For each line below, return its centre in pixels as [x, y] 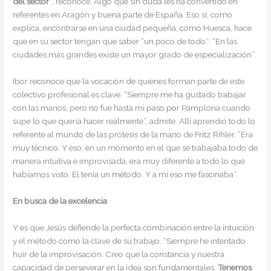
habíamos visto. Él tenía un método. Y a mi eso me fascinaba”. [126, 174]
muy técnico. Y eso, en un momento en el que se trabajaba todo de [135, 147]
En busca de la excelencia [60, 201]
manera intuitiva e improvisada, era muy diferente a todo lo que [129, 161]
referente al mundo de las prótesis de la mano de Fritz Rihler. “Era [133, 134]
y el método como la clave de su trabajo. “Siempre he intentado [129, 240]
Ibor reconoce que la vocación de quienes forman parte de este [129, 81]
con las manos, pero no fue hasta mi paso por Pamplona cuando [132, 107]
